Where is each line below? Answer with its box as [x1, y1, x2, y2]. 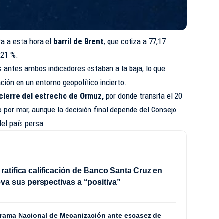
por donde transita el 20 [104, 90, 183, 101]
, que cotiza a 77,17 [104, 36, 166, 46]
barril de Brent [51, 36, 104, 46]
